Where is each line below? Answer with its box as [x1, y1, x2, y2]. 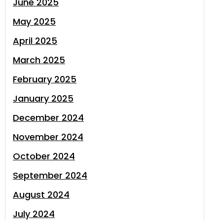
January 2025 [13, 92, 74, 105]
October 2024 [13, 150, 75, 162]
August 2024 [13, 188, 70, 201]
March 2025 [13, 54, 65, 66]
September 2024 [13, 169, 87, 182]
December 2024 [13, 111, 84, 124]
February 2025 [13, 73, 76, 85]
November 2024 [13, 131, 83, 143]
